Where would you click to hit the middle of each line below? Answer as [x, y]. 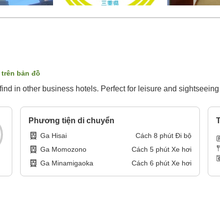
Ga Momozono [64, 150]
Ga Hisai [54, 136]
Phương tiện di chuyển [72, 121]
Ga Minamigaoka [67, 163]
